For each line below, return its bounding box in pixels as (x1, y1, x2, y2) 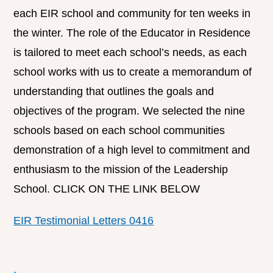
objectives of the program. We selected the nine (13, 105, 246, 118)
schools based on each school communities (13, 124, 225, 137)
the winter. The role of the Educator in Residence (13, 27, 251, 40)
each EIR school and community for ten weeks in (13, 7, 251, 20)
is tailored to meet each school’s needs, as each (13, 46, 247, 59)
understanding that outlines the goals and (13, 85, 214, 98)
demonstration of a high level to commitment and (13, 144, 250, 157)
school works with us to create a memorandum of (13, 66, 252, 79)
